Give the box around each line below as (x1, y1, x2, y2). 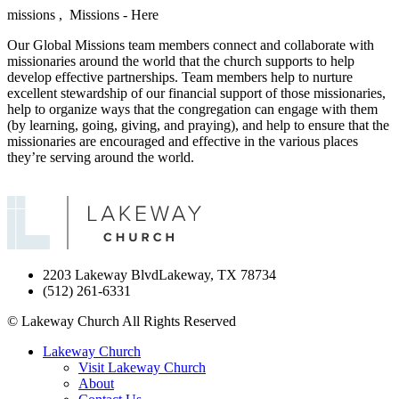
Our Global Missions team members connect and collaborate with (7, 37, 374, 53)
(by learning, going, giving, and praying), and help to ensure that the (7, 117, 389, 133)
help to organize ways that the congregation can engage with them (7, 101, 378, 117)
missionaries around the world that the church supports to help (7, 53, 354, 69)
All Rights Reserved (122, 313, 236, 329)
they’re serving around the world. (7, 149, 194, 165)
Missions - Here (69, 6, 159, 22)
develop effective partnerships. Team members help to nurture (7, 69, 353, 85)
